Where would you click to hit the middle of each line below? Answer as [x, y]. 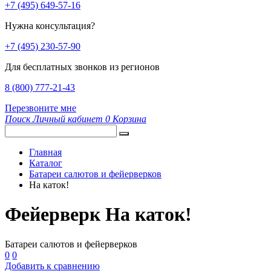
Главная [45, 152]
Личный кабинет [68, 119]
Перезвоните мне [41, 108]
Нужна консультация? [50, 26]
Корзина [129, 119]
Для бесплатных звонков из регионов [82, 67]
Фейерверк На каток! [98, 214]
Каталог [46, 163]
